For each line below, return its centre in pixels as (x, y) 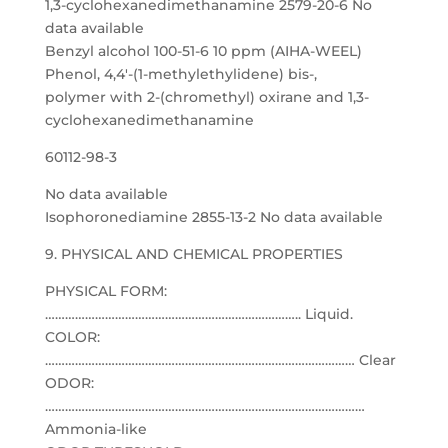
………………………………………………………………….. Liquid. (198, 314)
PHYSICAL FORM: (105, 291)
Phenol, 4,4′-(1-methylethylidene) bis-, (180, 74)
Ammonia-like (95, 429)
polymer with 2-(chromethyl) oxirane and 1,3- (206, 97)
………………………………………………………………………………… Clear (220, 360)
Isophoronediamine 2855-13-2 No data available (213, 217)
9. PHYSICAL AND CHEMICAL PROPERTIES (193, 254)
